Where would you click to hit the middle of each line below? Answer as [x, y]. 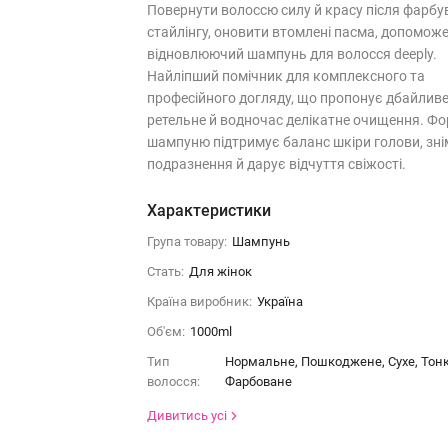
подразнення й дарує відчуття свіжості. [276, 164]
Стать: [165, 271]
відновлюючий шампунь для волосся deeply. [291, 54]
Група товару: [186, 241]
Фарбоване [258, 381]
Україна [279, 301]
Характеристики [208, 210]
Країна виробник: [199, 301]
